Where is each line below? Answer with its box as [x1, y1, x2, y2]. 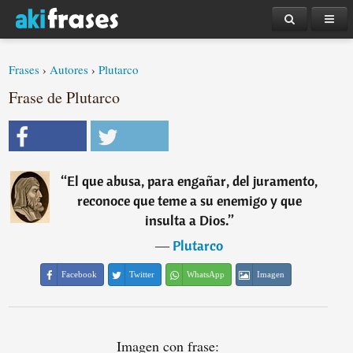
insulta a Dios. [144, 211, 229, 229]
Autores [50, 61, 89, 77]
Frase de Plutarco [9, 87, 121, 108]
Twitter [129, 269, 155, 279]
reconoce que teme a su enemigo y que [76, 191, 302, 210]
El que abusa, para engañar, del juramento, [67, 172, 318, 190]
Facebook [61, 269, 98, 279]
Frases [9, 61, 40, 77]
